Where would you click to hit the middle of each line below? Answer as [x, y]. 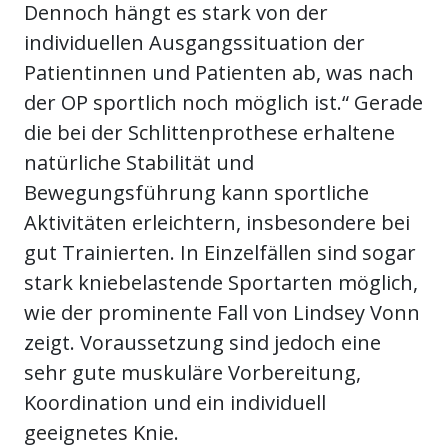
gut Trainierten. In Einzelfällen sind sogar [220, 253]
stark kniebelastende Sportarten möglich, [221, 283]
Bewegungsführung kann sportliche [196, 193]
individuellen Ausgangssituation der [194, 43]
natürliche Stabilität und [139, 163]
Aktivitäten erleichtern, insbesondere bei [217, 223]
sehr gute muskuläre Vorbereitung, [192, 373]
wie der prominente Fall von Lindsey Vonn [222, 313]
